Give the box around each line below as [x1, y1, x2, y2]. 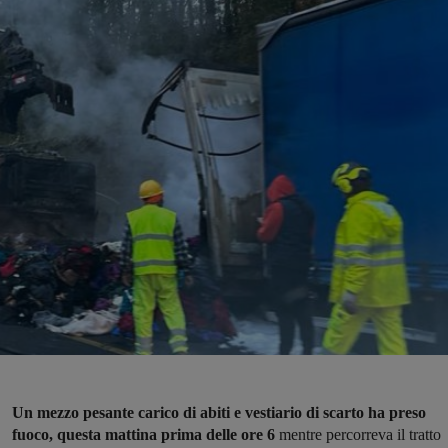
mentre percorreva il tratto [275, 426, 441, 444]
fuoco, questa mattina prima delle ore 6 [12, 426, 275, 444]
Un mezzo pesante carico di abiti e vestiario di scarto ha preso [12, 404, 426, 422]
